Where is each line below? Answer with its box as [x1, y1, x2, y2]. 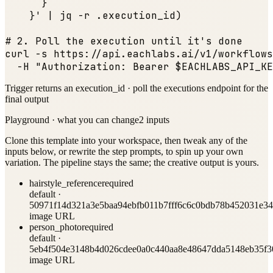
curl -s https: [5, 47, 90, 60]
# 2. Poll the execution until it [5, 34, 200, 48]
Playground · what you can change [5, 114, 139, 125]
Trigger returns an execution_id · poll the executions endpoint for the [5, 82, 268, 93]
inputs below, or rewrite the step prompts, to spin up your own [5, 146, 243, 157]
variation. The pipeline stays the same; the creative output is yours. [5, 157, 259, 168]
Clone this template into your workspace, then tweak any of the [5, 135, 247, 146]
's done [200, 34, 243, 48]
